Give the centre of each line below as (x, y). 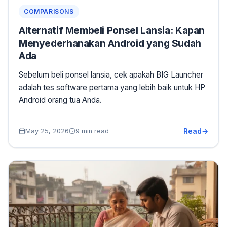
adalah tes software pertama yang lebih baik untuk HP (112, 87)
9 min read (92, 131)
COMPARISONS (49, 11)
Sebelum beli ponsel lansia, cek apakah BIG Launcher (111, 74)
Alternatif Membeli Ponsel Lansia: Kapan (112, 30)
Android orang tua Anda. (60, 100)
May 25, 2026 (47, 131)
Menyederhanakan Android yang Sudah (110, 43)
